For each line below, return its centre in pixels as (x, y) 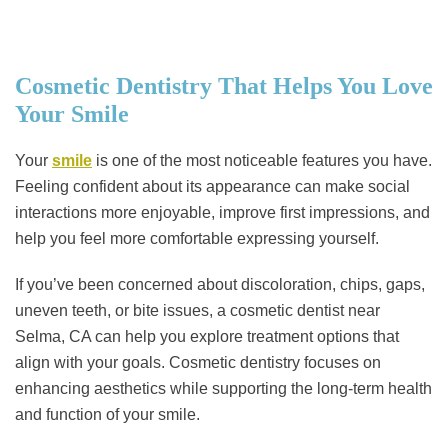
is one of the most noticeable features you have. (262, 161)
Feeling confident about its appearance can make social (212, 187)
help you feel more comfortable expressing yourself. (197, 239)
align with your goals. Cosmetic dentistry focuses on (198, 363)
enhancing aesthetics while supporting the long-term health (223, 389)
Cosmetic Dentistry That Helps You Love (224, 86)
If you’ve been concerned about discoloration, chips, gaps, (220, 285)
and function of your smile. (107, 415)
